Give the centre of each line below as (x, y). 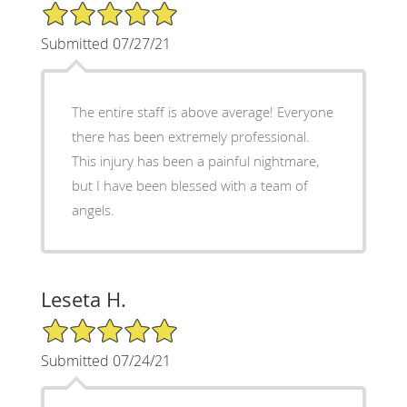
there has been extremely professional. (190, 136)
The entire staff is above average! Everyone (174, 111)
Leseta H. (83, 299)
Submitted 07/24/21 (105, 360)
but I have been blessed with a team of (189, 185)
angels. (93, 209)
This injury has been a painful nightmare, (195, 160)
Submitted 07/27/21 (105, 43)
